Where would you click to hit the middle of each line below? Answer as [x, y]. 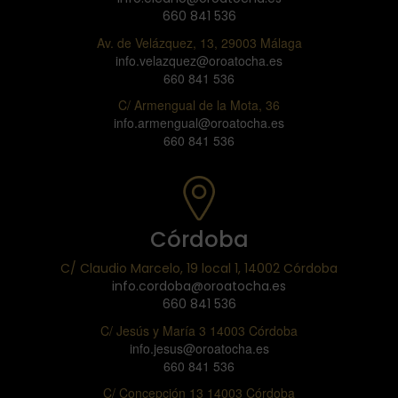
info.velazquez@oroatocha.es [199, 61]
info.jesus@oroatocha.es [199, 349]
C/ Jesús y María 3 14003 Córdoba [199, 331]
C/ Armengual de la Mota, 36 [199, 105]
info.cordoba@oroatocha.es [199, 287]
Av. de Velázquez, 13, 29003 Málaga [199, 43]
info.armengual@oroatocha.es [199, 123]
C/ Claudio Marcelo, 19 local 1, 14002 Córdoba [199, 269]
